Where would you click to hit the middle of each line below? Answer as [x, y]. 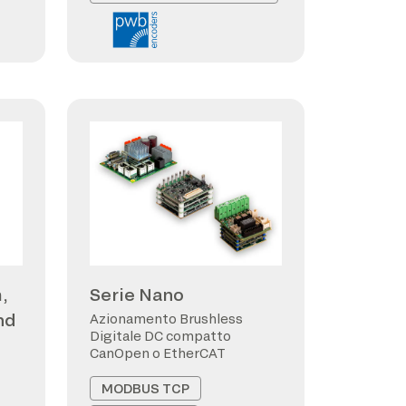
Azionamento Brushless [166, 319]
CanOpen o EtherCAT [158, 353]
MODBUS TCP [145, 388]
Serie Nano [137, 295]
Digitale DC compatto [160, 336]
